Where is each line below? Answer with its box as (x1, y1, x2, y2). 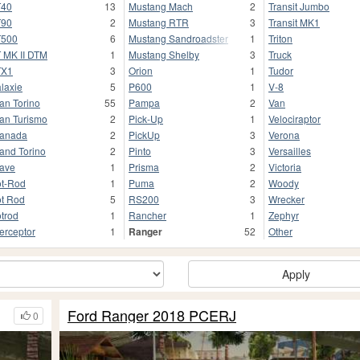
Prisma (129, 160, 159, 174)
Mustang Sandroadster (129, 31, 228, 46)
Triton (268, 31, 292, 46)
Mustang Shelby (129, 47, 199, 62)
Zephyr (268, 208, 299, 223)
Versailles (268, 144, 311, 158)
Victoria (268, 160, 301, 174)
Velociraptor (268, 112, 321, 126)
